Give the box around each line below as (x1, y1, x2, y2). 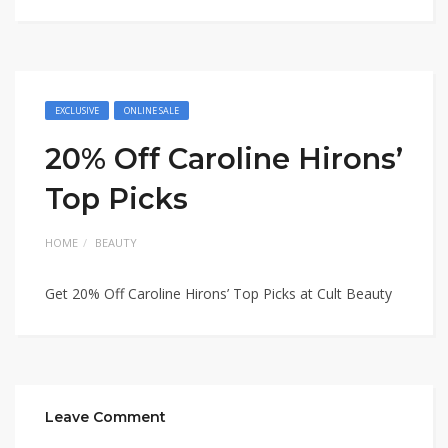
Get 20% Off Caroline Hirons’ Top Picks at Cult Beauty (45, 284, 392, 303)
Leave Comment (45, 408, 166, 426)
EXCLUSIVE (55, 104, 99, 117)
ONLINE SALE (124, 104, 179, 117)
